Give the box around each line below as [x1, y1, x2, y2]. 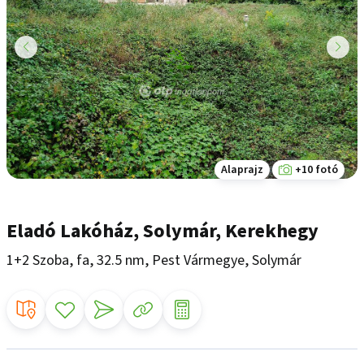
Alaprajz [221, 161, 263, 178]
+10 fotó [295, 161, 338, 178]
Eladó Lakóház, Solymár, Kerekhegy [6, 216, 318, 245]
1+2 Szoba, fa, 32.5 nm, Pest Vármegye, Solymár [6, 249, 301, 271]
